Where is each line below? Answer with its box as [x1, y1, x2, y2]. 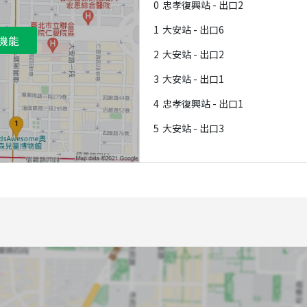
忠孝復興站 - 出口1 [162, 96, 243, 110]
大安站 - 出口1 [162, 71, 224, 86]
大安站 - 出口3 [162, 121, 224, 135]
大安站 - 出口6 [162, 22, 224, 36]
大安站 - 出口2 [162, 47, 224, 61]
